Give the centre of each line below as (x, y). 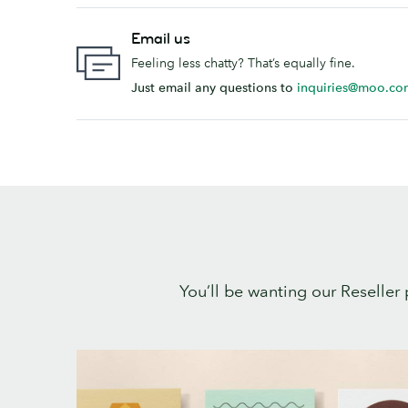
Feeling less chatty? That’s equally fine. (243, 62)
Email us (161, 38)
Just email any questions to (214, 87)
